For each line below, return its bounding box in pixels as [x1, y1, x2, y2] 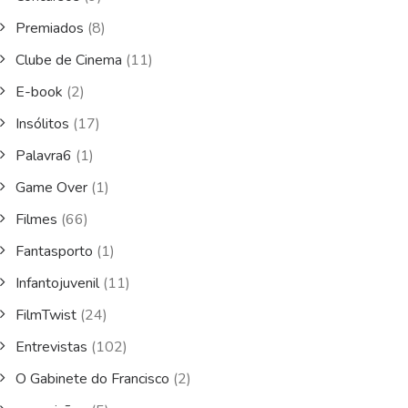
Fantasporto [15, 241, 93, 261]
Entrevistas [15, 337, 87, 357]
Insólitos [15, 114, 69, 134]
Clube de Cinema [15, 50, 122, 70]
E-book [15, 82, 63, 102]
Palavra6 [15, 146, 72, 166]
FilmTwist [15, 305, 76, 325]
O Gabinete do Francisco [15, 369, 169, 389]
